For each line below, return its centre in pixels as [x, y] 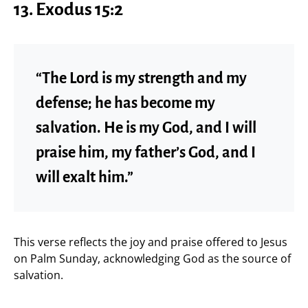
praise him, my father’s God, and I [146, 152]
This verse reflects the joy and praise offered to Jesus [151, 242]
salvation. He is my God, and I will [146, 128]
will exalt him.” [85, 177]
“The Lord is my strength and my [141, 78]
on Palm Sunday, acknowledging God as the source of [152, 258]
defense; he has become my [125, 103]
